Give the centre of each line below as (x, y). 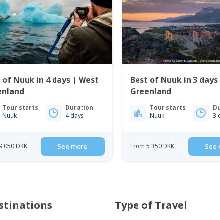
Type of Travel (151, 205)
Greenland (151, 91)
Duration (80, 107)
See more (73, 146)
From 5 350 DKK (152, 146)
